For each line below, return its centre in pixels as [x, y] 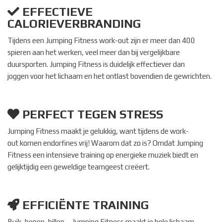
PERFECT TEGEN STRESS [91, 114]
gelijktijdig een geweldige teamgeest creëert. [79, 167]
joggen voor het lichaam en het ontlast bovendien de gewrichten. [110, 76]
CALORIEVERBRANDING [74, 24]
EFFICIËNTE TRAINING [84, 205]
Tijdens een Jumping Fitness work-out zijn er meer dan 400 [101, 41]
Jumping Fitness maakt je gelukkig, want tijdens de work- [98, 131]
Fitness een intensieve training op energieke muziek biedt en [103, 155]
